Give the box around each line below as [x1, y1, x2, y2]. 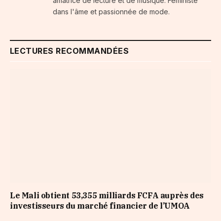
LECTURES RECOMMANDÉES [10, 46, 129, 56]
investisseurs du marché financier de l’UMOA [10, 200, 190, 211]
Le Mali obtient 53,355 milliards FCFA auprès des [10, 190, 204, 200]
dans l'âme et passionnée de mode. [53, 7, 170, 16]
